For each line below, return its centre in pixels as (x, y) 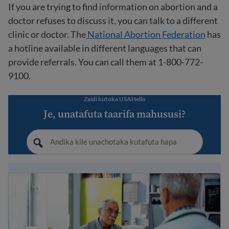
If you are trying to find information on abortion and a (113, 7)
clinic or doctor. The (47, 34)
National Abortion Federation (146, 34)
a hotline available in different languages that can (105, 48)
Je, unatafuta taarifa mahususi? (114, 114)
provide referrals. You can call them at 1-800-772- (106, 62)
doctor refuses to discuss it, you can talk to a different (113, 20)
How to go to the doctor (55, 179)
